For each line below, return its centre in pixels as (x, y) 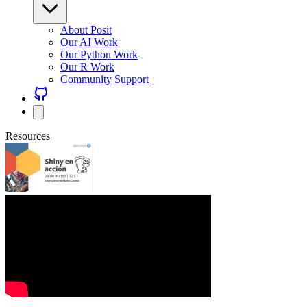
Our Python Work (99, 54)
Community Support (105, 79)
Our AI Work (89, 42)
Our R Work (87, 67)
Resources (28, 136)
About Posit (86, 30)
